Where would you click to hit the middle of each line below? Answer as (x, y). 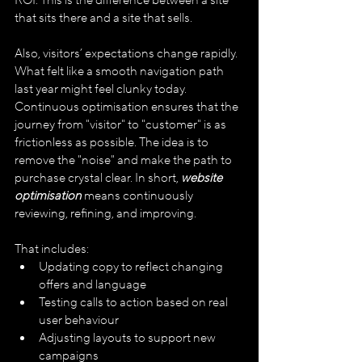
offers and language (93, 284)
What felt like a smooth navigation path (120, 71)
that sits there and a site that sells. (103, 18)
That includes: (52, 249)
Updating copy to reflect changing (132, 267)
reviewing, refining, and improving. (107, 213)
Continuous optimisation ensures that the (128, 107)
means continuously (140, 196)
